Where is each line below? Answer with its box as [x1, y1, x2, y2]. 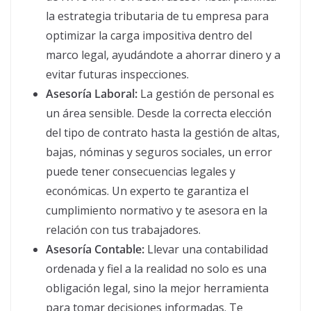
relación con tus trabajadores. [46, 221, 201, 237]
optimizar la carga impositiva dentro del [46, 27, 252, 43]
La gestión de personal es [137, 85, 274, 101]
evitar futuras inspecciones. [46, 66, 189, 82]
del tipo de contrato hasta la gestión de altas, [46, 124, 280, 140]
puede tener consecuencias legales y [46, 163, 235, 179]
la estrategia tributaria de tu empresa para [46, 8, 269, 24]
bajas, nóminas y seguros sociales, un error [46, 144, 272, 160]
